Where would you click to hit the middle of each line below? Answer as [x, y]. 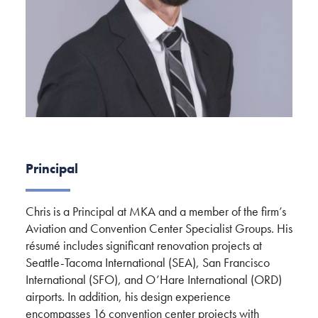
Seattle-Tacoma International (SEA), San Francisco [148, 263]
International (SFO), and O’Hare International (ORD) [154, 280]
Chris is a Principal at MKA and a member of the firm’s [156, 212]
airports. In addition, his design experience [128, 297]
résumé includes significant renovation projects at [144, 246]
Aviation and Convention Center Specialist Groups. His [159, 229]
